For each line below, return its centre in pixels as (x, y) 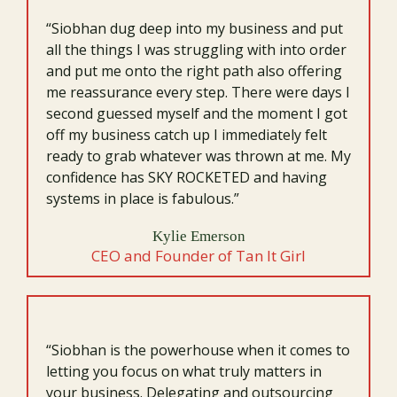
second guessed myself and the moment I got (197, 113)
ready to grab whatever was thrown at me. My (198, 156)
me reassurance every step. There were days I (198, 92)
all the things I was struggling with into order (196, 50)
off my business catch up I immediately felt (187, 135)
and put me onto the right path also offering (194, 71)
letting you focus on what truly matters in (184, 371)
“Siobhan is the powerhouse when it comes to (198, 350)
